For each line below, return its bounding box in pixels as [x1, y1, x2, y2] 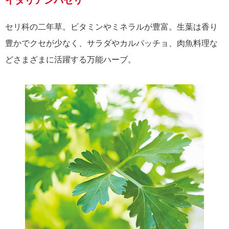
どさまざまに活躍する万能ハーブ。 [5, 55, 136, 64]
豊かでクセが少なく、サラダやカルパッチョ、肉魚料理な [5, 38, 218, 48]
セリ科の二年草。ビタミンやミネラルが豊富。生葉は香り [5, 22, 218, 31]
